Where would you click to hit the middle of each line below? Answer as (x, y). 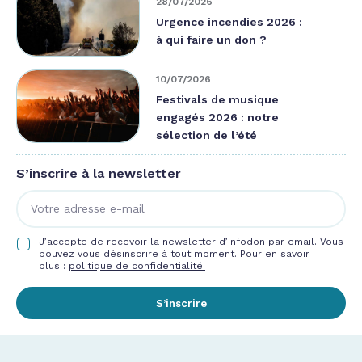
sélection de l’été (206, 135)
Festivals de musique (217, 100)
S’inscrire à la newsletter (99, 174)
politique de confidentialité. (137, 266)
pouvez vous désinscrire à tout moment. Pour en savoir (174, 254)
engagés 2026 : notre (217, 118)
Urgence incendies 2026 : (229, 21)
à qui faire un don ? (211, 39)
